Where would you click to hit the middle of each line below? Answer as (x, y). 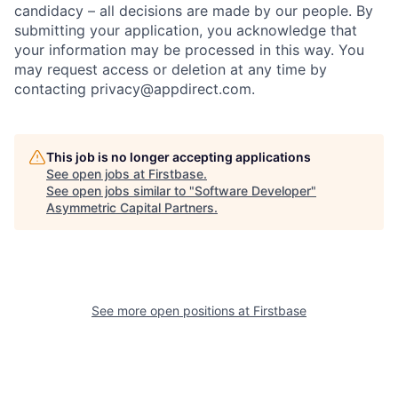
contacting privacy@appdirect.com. (135, 89)
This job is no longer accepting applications (179, 157)
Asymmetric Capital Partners (130, 207)
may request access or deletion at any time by (171, 69)
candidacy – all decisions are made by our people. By (194, 11)
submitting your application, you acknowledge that (186, 30)
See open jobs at (97, 174)
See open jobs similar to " (120, 191)
